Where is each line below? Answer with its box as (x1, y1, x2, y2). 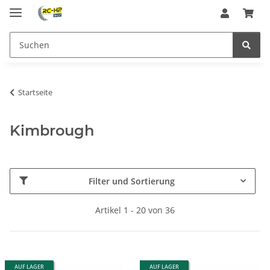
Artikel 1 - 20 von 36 (95, 204, 175, 216)
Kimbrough (10, 121, 94, 139)
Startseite (18, 86, 52, 98)
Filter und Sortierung (89, 175, 175, 187)
